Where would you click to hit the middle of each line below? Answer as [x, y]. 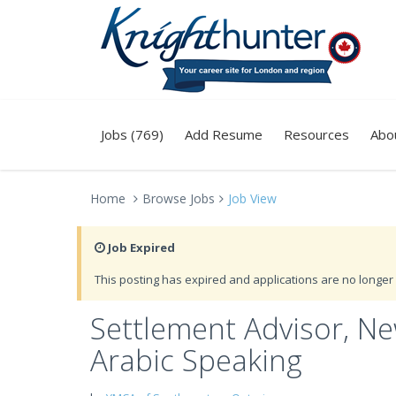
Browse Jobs [179, 198]
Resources [316, 134]
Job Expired [140, 247]
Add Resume [224, 134]
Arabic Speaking [196, 360]
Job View [252, 198]
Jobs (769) [132, 134]
